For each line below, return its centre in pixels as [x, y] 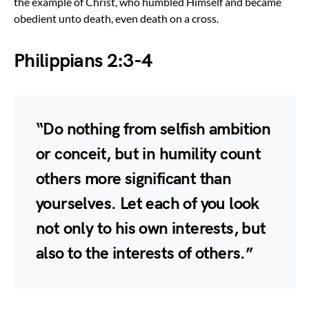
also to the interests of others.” [144, 253]
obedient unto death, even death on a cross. [116, 18]
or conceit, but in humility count [149, 154]
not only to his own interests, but [151, 228]
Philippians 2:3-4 [83, 61]
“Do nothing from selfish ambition [153, 129]
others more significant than [134, 179]
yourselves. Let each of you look [148, 203]
